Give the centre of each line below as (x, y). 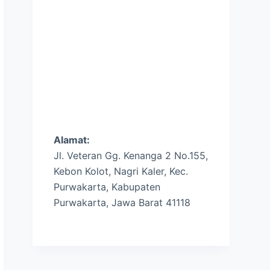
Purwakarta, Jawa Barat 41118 (122, 202)
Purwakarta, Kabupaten (107, 187)
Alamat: (72, 140)
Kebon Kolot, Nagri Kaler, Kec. (121, 171)
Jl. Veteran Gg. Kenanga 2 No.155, (131, 155)
